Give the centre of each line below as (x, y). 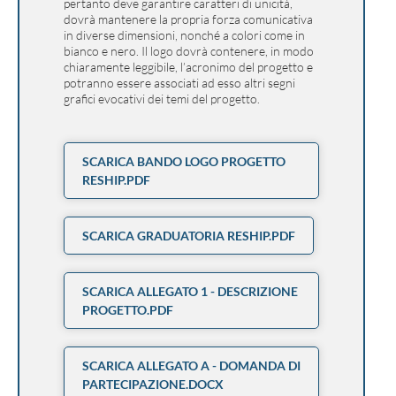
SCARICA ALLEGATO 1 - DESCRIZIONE (190, 291)
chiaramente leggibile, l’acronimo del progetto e (188, 67)
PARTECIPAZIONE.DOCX (153, 384)
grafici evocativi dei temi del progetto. (162, 99)
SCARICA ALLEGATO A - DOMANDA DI (191, 366)
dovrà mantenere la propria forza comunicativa (188, 19)
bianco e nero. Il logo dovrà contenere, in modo (189, 51)
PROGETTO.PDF (128, 310)
